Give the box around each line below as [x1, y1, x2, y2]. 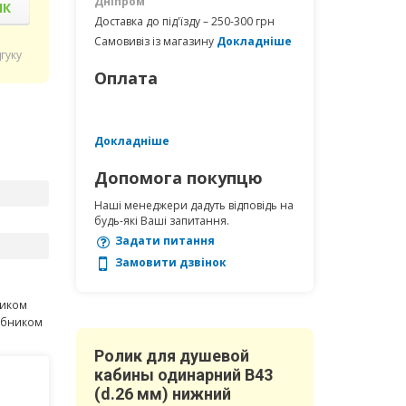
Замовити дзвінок [111, 255, 227, 270]
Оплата [93, 67, 158, 89]
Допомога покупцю [93, 167, 263, 188]
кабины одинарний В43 [93, 364, 273, 384]
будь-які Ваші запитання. [93, 213, 229, 228]
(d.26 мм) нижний [93, 383, 231, 403]
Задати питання [111, 233, 215, 248]
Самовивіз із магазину [93, 34, 217, 49]
